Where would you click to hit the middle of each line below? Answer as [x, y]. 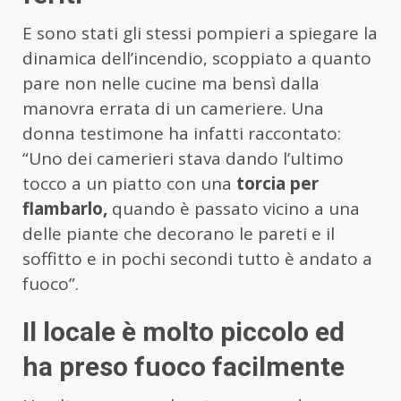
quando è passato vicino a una [234, 208]
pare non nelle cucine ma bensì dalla [171, 83]
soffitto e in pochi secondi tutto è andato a [197, 258]
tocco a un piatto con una [129, 183]
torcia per [277, 183]
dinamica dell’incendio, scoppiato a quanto [197, 58]
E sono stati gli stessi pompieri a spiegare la [200, 33]
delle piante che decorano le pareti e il [179, 233]
